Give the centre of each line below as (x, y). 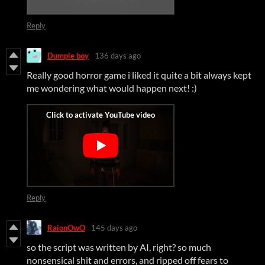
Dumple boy (68, 55)
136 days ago (118, 55)
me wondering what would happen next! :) (113, 88)
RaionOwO (66, 227)
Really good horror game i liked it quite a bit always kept (139, 75)
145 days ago (114, 227)
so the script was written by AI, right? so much (119, 247)
